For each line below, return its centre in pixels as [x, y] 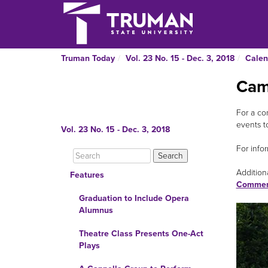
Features [87, 175]
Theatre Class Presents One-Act [141, 234]
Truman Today [88, 58]
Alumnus [96, 210]
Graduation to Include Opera [134, 198]
